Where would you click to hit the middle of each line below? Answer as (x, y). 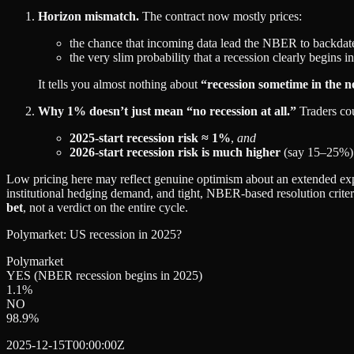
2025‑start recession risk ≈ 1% (150, 137)
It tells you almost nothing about (119, 84)
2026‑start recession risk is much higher (175, 152)
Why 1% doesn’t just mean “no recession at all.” (167, 111)
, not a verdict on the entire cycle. (105, 207)
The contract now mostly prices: (220, 16)
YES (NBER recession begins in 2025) (104, 275)
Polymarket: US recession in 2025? (94, 234)
